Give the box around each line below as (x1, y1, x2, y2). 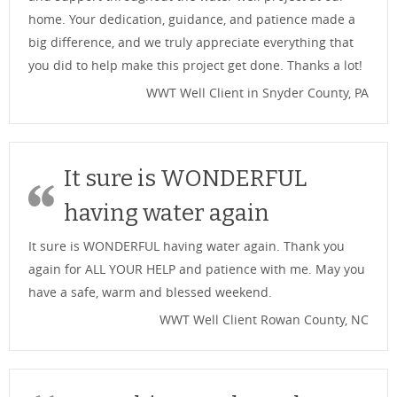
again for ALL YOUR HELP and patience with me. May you (28, 260, 365, 277)
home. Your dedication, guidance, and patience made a (28, 10, 355, 27)
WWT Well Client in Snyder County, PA (146, 83, 369, 101)
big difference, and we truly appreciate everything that (28, 33, 354, 51)
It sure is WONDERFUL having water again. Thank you (28, 237, 345, 254)
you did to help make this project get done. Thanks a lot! (28, 56, 362, 74)
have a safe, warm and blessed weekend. (28, 283, 272, 300)
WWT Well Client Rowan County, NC (160, 310, 369, 328)
